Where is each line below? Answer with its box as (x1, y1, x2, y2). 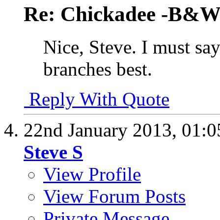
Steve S (24, 141, 83, 163)
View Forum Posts (43, 185, 186, 207)
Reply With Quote (24, 88, 169, 110)
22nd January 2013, (24, 119, 182, 140)
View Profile (43, 163, 141, 185)
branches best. (43, 58, 152, 80)
